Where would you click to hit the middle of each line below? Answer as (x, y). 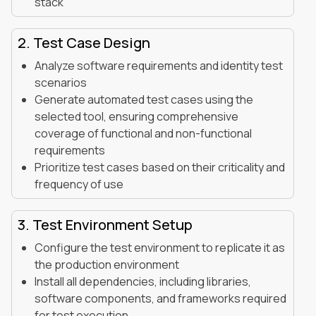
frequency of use (81, 184)
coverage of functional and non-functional (143, 133)
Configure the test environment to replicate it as (160, 247)
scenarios (61, 82)
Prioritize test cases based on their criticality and (160, 167)
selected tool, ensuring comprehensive (136, 116)
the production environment (107, 264)
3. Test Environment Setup (105, 224)
